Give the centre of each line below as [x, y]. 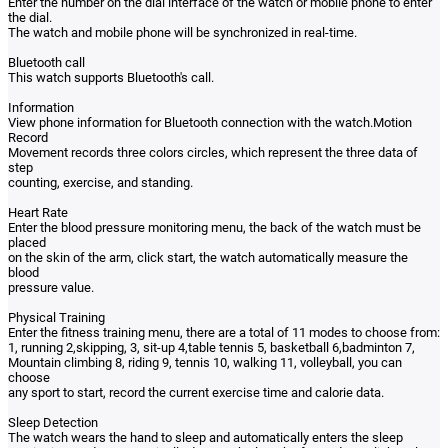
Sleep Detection [53, 423]
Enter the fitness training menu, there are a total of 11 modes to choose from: [224, 333]
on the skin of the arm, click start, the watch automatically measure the [208, 258]
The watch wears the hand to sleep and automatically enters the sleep [205, 438]
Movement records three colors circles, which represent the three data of [213, 153]
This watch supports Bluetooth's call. [111, 78]
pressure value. [51, 288]
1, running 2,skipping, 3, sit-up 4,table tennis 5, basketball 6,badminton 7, [211, 348]
